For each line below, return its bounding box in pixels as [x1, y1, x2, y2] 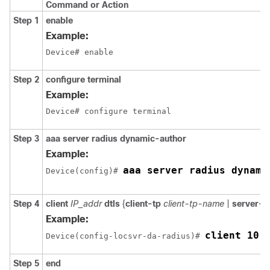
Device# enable [46, 48, 113, 57]
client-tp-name [163, 199, 224, 209]
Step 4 [13, 199, 39, 209]
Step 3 [13, 134, 39, 143]
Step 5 [13, 259, 39, 268]
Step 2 [13, 75, 39, 84]
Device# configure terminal [46, 107, 171, 116]
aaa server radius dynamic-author [46, 134, 186, 143]
